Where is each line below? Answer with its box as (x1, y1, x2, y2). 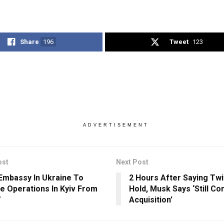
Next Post (115, 157, 148, 166)
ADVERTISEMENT (82, 122, 149, 127)
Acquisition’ (128, 194, 172, 204)
